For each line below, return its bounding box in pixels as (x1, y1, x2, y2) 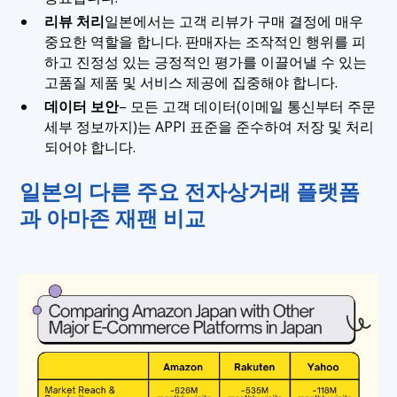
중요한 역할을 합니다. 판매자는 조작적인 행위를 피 (43, 31, 366, 51)
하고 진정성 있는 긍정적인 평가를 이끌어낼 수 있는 (43, 51, 367, 72)
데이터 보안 (43, 96, 119, 116)
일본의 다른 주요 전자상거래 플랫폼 (19, 177, 361, 206)
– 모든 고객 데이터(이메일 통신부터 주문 (118, 96, 376, 116)
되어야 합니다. (43, 136, 136, 157)
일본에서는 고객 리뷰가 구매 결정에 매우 (104, 11, 363, 31)
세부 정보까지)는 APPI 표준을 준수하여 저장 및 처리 (43, 116, 374, 136)
